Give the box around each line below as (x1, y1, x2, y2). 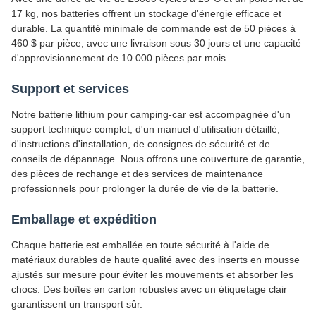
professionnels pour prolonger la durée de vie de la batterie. (11, 183, 279, 195)
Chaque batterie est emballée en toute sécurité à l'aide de (11, 239, 269, 251)
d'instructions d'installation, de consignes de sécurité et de (11, 138, 270, 150)
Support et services (11, 82, 129, 97)
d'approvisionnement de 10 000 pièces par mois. (11, 52, 229, 64)
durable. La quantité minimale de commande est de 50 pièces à (11, 23, 296, 35)
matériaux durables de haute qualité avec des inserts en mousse (11, 254, 300, 266)
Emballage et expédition (11, 212, 157, 227)
